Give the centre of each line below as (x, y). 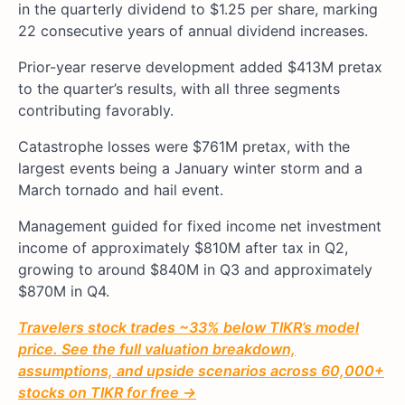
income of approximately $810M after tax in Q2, (183, 247)
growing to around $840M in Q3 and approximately (195, 269)
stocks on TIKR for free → (107, 392)
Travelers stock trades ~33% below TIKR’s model (188, 327)
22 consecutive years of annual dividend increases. (193, 30)
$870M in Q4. (64, 291)
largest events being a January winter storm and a (190, 168)
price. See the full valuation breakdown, (157, 348)
